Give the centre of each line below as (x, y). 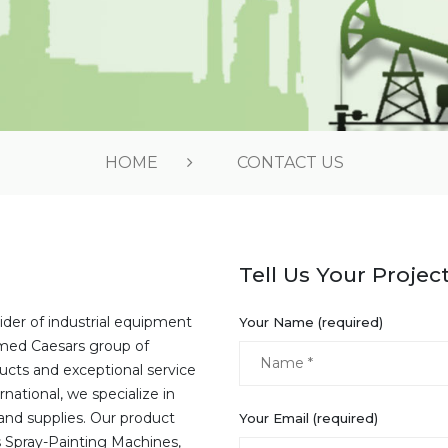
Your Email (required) (308, 417)
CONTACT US (290, 162)
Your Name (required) (311, 321)
